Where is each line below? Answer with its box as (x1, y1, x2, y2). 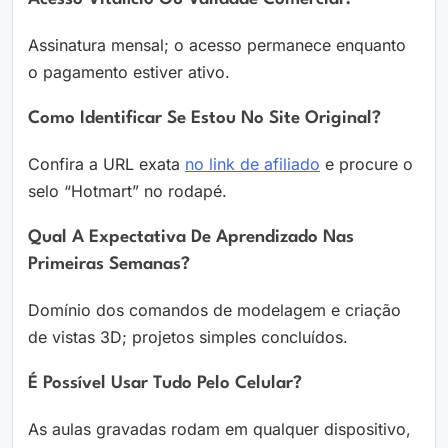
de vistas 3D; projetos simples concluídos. (28, 327, 348, 348)
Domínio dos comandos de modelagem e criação (28, 300, 401, 321)
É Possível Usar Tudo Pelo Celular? (28, 375, 302, 393)
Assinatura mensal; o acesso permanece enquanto (28, 35, 406, 56)
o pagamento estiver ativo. (28, 62, 230, 83)
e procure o (320, 154, 413, 175)
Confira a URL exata (28, 154, 185, 175)
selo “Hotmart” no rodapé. (28, 181, 227, 202)
